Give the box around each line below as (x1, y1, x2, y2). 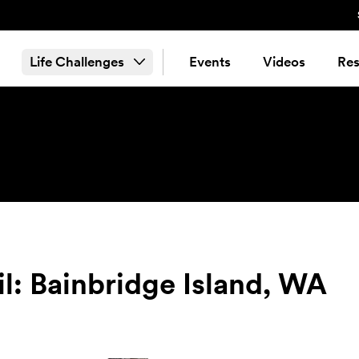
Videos (262, 53, 305, 70)
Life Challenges (30, 53, 124, 70)
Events (188, 53, 231, 70)
